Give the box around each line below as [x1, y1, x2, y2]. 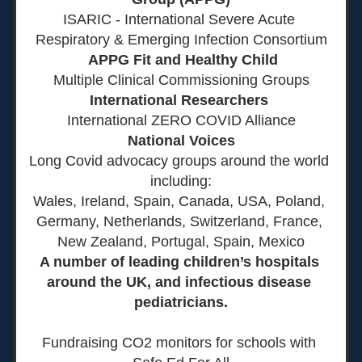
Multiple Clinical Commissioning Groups [53, 72, 309, 88]
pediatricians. [134, 294, 228, 310]
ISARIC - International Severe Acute [63, 11, 295, 27]
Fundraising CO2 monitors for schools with [42, 335, 316, 351]
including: [150, 173, 212, 189]
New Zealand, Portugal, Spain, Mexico [57, 234, 305, 250]
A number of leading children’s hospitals [39, 254, 319, 270]
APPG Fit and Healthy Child [84, 52, 278, 68]
